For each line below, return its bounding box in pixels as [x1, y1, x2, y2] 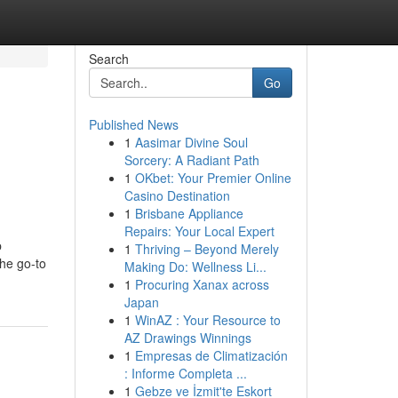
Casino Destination [123, 187, 230, 204]
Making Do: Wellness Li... [123, 258, 267, 275]
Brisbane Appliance [134, 204, 243, 222]
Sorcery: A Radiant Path [123, 151, 259, 169]
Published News [88, 115, 179, 133]
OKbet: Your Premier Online [134, 169, 291, 187]
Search [88, 50, 129, 68]
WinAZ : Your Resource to [134, 311, 281, 329]
